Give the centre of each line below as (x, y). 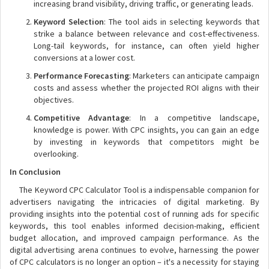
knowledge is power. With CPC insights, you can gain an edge (147, 130)
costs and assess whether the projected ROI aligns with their (147, 88)
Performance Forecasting (82, 76)
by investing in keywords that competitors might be (147, 142)
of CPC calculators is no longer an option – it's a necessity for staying (134, 262)
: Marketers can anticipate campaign (195, 76)
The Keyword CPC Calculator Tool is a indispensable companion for (134, 190)
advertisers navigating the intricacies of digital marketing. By (134, 202)
